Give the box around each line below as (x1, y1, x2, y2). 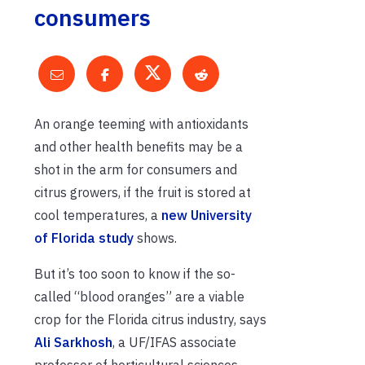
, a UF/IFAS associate (112, 333, 236, 350)
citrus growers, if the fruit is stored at (34, 183, 251, 200)
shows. (134, 229, 177, 246)
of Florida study (34, 229, 134, 246)
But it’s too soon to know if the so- (34, 265, 235, 282)
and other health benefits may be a (34, 138, 243, 155)
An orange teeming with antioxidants (34, 115, 248, 132)
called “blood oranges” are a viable (34, 288, 244, 305)
